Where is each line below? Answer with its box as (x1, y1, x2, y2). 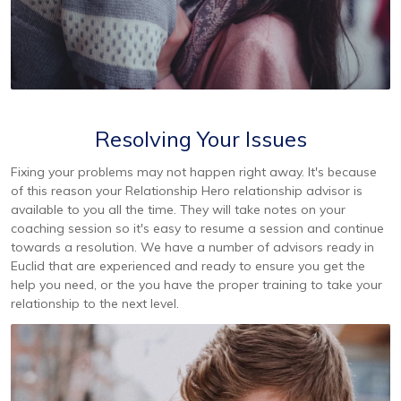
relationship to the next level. (11, 294, 179, 311)
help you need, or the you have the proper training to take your (11, 276, 382, 293)
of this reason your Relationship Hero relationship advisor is (11, 182, 363, 199)
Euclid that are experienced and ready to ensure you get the (11, 257, 365, 274)
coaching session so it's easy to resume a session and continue (11, 219, 384, 236)
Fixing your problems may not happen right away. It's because (11, 163, 377, 180)
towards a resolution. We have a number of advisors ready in (11, 238, 374, 255)
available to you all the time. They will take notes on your (11, 200, 346, 218)
